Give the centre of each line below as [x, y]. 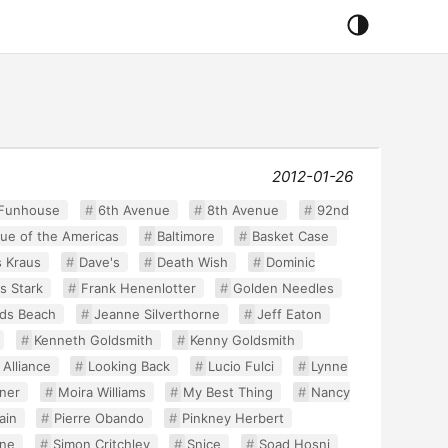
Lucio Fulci [240, 366]
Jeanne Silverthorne [156, 314]
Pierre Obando [99, 418]
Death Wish [193, 262]
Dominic [290, 262]
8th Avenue [243, 210]
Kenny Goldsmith [243, 340]
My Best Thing [228, 392]
